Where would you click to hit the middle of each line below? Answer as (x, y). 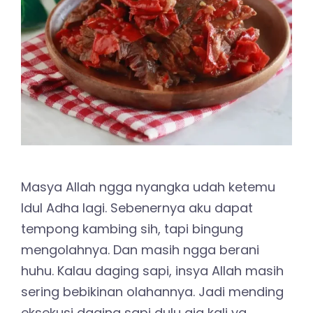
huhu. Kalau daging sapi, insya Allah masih (152, 270)
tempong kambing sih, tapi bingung (132, 228)
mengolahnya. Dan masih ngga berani (140, 249)
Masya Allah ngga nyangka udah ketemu (148, 187)
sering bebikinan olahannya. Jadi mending (152, 291)
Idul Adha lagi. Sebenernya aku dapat (137, 208)
